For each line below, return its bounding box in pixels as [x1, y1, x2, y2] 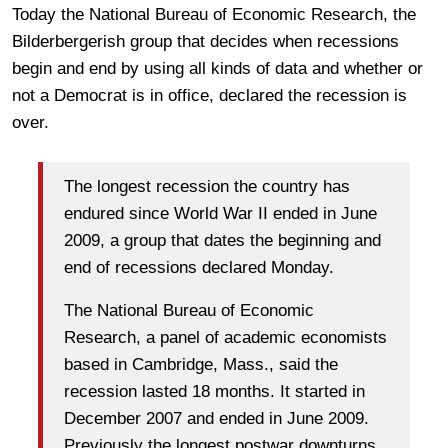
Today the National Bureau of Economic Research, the [12, 5, 416, 24]
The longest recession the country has [64, 176, 350, 196]
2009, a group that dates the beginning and [64, 230, 381, 250]
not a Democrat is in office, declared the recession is [12, 86, 407, 105]
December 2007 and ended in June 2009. [64, 408, 369, 428]
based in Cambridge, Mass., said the [64, 354, 338, 374]
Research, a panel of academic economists [64, 327, 387, 347]
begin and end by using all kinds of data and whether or [12, 59, 423, 78]
